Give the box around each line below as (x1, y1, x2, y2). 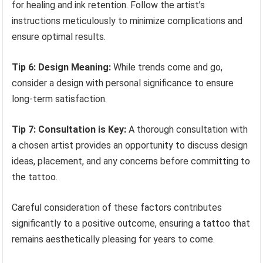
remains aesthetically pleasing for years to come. (12, 234, 215, 245)
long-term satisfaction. (12, 93, 107, 105)
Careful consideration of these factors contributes (12, 202, 222, 214)
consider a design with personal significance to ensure (12, 77, 234, 89)
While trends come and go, (111, 62, 223, 73)
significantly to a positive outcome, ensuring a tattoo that (12, 218, 251, 230)
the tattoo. (12, 171, 58, 183)
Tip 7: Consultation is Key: (12, 124, 127, 136)
